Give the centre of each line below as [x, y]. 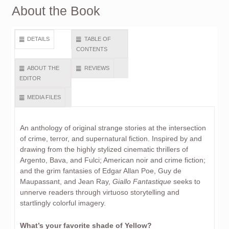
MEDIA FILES [44, 97]
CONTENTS [91, 49]
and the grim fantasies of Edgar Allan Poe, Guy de [100, 171]
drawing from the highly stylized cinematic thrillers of [104, 150]
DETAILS [39, 39]
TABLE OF [97, 39]
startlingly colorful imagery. [63, 203]
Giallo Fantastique [142, 182]
